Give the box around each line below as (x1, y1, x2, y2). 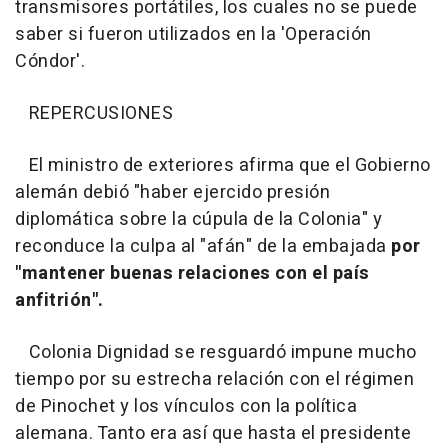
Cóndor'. (15, 48, 85, 75)
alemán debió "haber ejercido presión (15, 179, 330, 206)
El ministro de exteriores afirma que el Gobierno (15, 152, 431, 179)
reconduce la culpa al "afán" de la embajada (15, 233, 391, 260)
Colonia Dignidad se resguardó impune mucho (15, 339, 417, 366)
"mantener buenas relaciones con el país (15, 260, 370, 287)
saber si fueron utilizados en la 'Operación (15, 21, 372, 48)
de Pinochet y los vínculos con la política (15, 393, 357, 420)
